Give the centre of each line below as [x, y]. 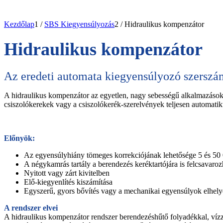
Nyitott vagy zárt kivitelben [67, 173]
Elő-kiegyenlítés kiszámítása [68, 182]
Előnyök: [19, 138]
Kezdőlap [19, 24]
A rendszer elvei [31, 208]
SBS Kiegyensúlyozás [79, 24]
